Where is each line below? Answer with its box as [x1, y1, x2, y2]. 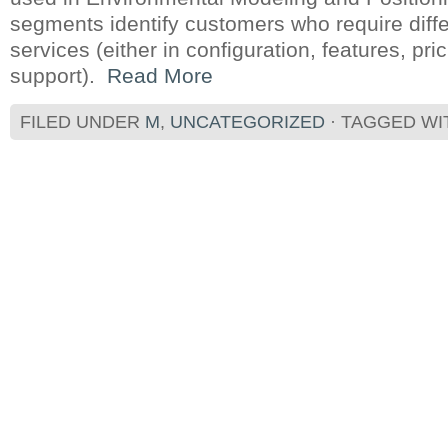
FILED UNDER [20, 112, 145, 132]
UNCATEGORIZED [170, 112, 325, 132]
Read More [107, 64, 213, 87]
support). [10, 64, 107, 87]
